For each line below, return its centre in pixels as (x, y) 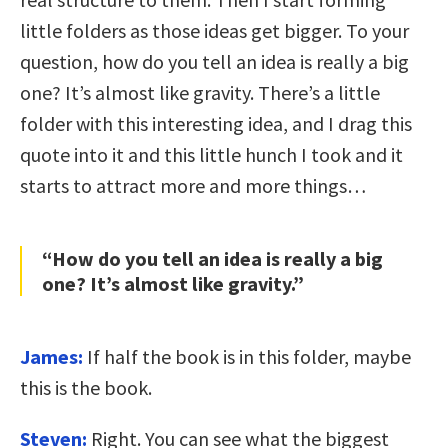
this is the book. (86, 388)
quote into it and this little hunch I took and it (211, 155)
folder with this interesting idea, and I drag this (216, 124)
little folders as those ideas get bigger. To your (214, 31)
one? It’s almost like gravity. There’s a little (200, 93)
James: (51, 357)
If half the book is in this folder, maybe (249, 357)
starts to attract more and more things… (193, 186)
